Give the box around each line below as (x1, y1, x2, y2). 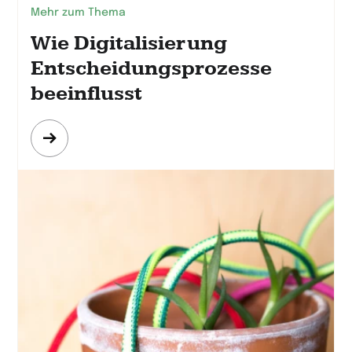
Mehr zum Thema (31, 6, 126, 18)
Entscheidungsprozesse (31, 55, 272, 82)
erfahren (48, 160, 112, 175)
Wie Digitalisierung (31, 30, 227, 57)
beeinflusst (31, 80, 142, 107)
